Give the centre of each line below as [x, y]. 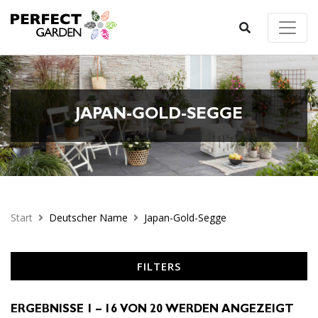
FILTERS [159, 266]
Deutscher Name [88, 218]
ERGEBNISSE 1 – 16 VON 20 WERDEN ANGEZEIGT [152, 310]
